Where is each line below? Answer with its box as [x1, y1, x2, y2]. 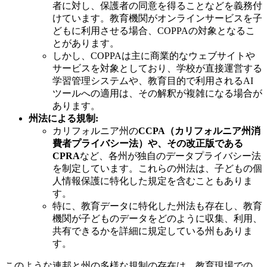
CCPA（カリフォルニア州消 [138, 126, 260, 136]
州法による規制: [29, 113, 98, 124]
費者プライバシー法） [52, 138, 148, 149]
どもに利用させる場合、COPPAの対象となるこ [52, 26, 255, 36]
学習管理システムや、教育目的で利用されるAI [52, 76, 253, 86]
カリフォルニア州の [52, 126, 138, 136]
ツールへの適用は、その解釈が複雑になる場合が [52, 88, 262, 99]
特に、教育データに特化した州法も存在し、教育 [52, 201, 262, 212]
